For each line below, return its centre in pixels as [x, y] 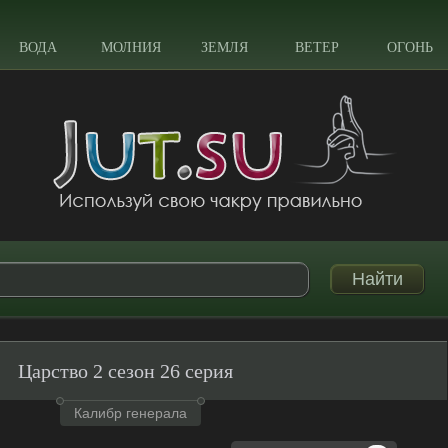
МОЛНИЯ [131, 47]
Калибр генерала [131, 413]
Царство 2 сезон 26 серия [126, 371]
